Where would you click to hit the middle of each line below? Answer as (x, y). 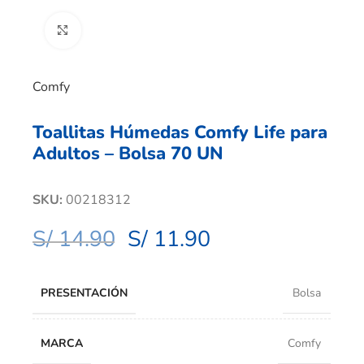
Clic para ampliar (127, 30)
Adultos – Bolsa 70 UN (128, 153)
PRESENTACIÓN (84, 292)
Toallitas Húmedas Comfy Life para (180, 132)
